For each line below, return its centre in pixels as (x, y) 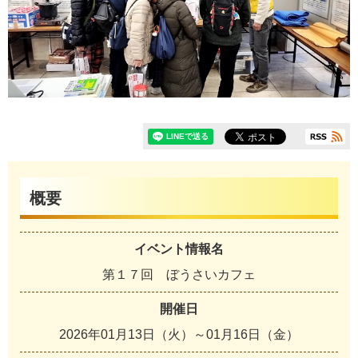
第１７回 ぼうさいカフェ (179, 275)
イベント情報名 (179, 249)
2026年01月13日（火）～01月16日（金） (179, 335)
